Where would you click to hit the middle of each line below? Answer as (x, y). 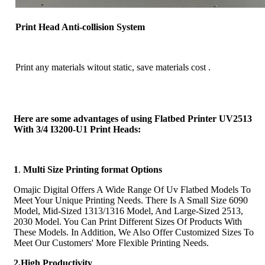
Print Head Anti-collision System (80, 27)
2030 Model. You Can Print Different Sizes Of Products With (128, 221)
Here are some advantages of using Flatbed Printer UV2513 (133, 118)
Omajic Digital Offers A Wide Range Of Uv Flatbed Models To (132, 189)
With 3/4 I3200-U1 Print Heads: (77, 129)
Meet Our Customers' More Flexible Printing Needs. (111, 243)
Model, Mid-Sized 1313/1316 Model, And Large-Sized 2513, (128, 211)
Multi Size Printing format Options (93, 169)
